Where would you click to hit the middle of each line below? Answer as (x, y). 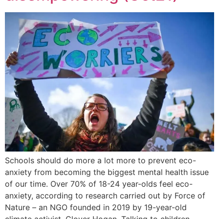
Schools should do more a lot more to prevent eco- (100, 161)
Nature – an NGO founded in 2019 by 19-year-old (96, 208)
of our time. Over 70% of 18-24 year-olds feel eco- (99, 184)
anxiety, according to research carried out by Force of (105, 196)
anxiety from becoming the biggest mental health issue (107, 172)
